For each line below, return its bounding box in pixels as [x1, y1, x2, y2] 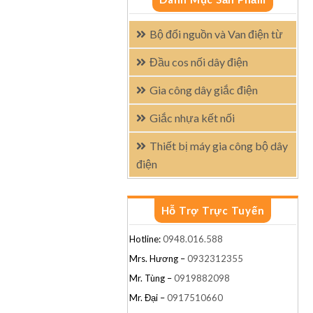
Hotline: [129, 233, 163, 245]
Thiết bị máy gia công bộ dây [150, 138, 288, 152]
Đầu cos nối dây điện [150, 54, 248, 68]
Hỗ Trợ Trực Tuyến [161, 203, 265, 217]
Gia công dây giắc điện [150, 82, 258, 96]
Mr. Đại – [129, 291, 167, 303]
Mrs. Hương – [129, 252, 187, 264]
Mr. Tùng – [129, 272, 174, 284]
